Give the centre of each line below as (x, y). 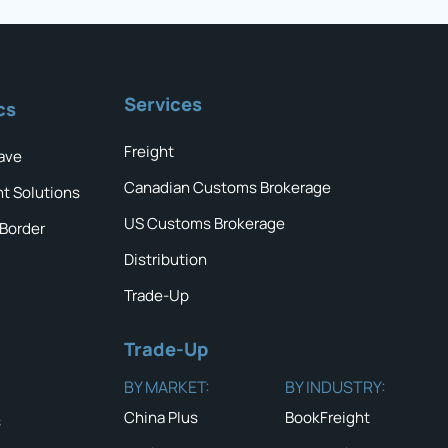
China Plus (160, 418)
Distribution (165, 260)
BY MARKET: (166, 387)
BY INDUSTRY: (335, 387)
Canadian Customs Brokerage (227, 188)
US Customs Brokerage (204, 224)
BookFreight (327, 418)
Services (162, 104)
